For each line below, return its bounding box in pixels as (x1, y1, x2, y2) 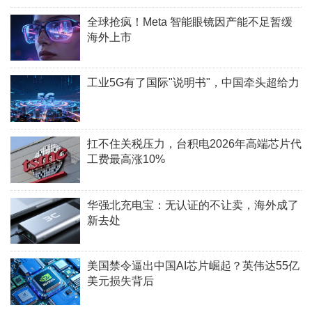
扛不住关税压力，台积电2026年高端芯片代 (87, 137, 302, 150)
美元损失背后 (87, 275, 154, 288)
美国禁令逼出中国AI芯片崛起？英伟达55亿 (87, 260, 299, 272)
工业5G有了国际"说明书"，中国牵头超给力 (87, 77, 299, 89)
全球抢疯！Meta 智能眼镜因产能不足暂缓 (87, 15, 292, 28)
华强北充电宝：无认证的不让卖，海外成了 (87, 198, 299, 211)
